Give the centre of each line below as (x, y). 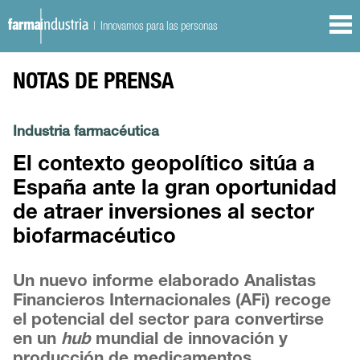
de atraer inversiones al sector (164, 215)
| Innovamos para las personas (153, 25)
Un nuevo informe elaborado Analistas (165, 283)
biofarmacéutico (95, 239)
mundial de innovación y (190, 341)
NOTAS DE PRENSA (94, 84)
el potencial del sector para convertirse (169, 321)
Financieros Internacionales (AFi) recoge (172, 302)
